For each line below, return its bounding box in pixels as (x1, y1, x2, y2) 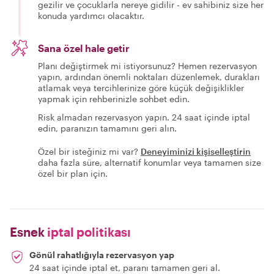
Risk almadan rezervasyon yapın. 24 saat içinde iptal (38, 111, 250, 122)
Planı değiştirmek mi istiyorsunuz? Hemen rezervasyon (38, 60, 257, 71)
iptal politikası (45, 224, 131, 239)
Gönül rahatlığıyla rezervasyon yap (29, 249, 174, 260)
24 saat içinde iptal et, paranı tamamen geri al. (29, 262, 220, 273)
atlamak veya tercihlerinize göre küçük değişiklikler (38, 82, 244, 93)
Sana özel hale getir (38, 42, 130, 54)
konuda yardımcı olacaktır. (38, 10, 144, 21)
